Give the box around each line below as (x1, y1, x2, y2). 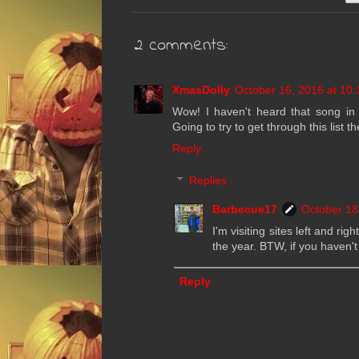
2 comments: (134, 33, 228, 59)
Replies (189, 174, 228, 188)
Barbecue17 (212, 202, 277, 216)
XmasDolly (172, 83, 230, 97)
